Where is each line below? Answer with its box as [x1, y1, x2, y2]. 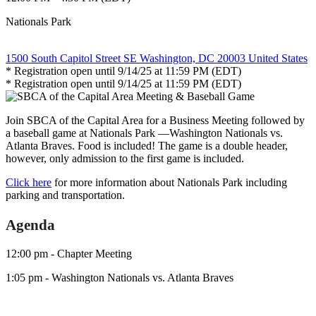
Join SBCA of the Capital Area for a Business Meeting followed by [6, 114, 305, 126]
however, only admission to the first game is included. [6, 152, 244, 164]
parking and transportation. [6, 188, 125, 201]
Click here [6, 176, 51, 188]
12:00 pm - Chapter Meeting [6, 248, 132, 260]
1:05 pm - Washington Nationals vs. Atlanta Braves [6, 272, 233, 284]
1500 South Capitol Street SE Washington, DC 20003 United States [6, 51, 308, 64]
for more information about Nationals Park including [51, 176, 287, 188]
